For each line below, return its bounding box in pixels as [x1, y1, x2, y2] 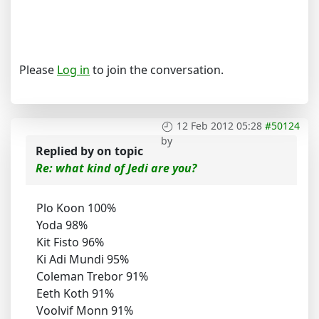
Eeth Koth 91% [36, 286, 114, 302]
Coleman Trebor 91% [36, 268, 148, 285]
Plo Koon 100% [36, 200, 116, 216]
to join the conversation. [90, 62, 224, 78]
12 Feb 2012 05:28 [177, 119, 262, 133]
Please [19, 62, 57, 78]
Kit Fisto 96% [36, 234, 104, 251]
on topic [97, 143, 143, 159]
